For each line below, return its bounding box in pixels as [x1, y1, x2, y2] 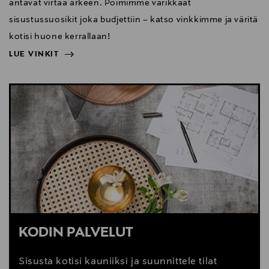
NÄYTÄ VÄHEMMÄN [9, 69, 94, 78]
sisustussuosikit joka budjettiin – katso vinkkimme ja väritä [9, 14, 259, 25]
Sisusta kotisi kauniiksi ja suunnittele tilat [19, 256, 217, 267]
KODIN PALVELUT [19, 225, 133, 241]
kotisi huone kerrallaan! [9, 31, 110, 41]
